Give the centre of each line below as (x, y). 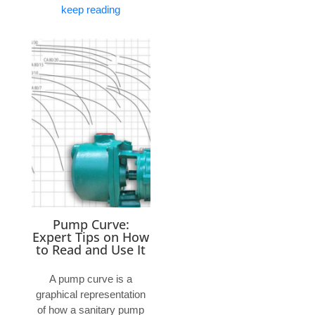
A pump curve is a (91, 278)
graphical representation (91, 294)
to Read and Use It (91, 250)
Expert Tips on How (91, 237)
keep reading (91, 10)
